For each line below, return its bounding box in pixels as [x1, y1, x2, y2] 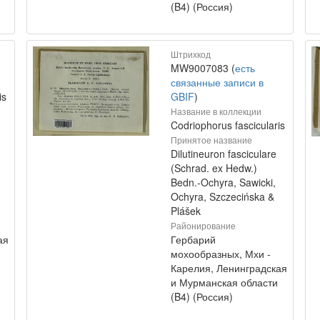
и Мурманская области [171, 275, 278, 289]
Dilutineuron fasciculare [171, 146, 276, 161]
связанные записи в [171, 75, 264, 89]
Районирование [171, 219, 236, 231]
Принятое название [171, 134, 252, 146]
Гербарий [171, 232, 216, 246]
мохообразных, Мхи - [171, 246, 271, 261]
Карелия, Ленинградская [171, 261, 287, 275]
